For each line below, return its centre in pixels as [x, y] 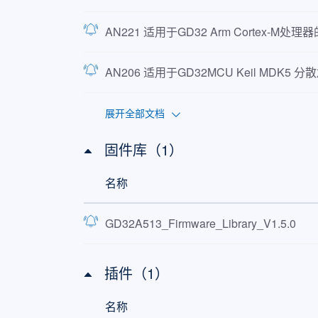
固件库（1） [143, 149]
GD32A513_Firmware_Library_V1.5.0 [200, 223]
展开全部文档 [135, 113]
